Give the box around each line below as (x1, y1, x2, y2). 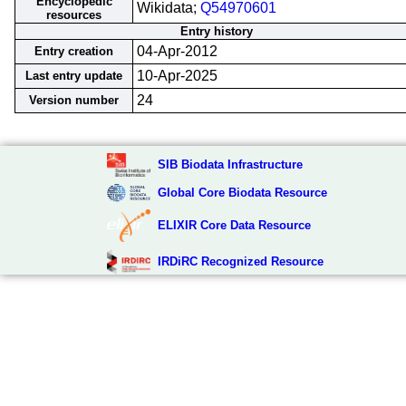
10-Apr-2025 (137, 68, 217, 83)
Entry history (180, 24, 253, 38)
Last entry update (25, 69, 122, 82)
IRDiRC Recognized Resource (157, 255, 324, 269)
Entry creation (34, 44, 113, 58)
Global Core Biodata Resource (157, 185, 327, 199)
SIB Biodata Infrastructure (157, 157, 303, 171)
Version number (29, 93, 119, 107)
